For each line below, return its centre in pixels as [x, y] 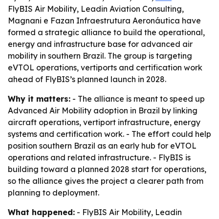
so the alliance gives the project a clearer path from [106, 181]
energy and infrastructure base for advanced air [100, 44]
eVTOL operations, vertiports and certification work [105, 67]
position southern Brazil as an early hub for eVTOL [102, 146]
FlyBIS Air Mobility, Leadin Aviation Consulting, [96, 9]
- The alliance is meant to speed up [138, 99]
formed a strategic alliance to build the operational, [106, 32]
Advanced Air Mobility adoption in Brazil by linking [103, 110]
